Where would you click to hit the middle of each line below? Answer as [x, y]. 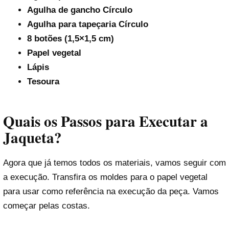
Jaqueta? [32, 137]
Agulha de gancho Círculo [79, 10]
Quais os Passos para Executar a [106, 121]
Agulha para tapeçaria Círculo [87, 25]
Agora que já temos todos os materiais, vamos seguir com [114, 163]
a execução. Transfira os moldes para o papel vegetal [105, 177]
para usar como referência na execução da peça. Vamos [111, 191]
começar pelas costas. [47, 205]
